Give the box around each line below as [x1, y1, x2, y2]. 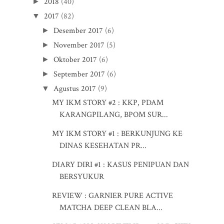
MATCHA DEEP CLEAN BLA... [59, 202, 162, 213]
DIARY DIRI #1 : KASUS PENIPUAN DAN [51, 159, 189, 170]
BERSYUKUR [59, 171, 104, 182]
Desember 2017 [53, 25, 103, 36]
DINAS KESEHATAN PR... [59, 140, 146, 151]
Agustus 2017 [53, 83, 96, 94]
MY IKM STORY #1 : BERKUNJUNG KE [51, 128, 182, 139]
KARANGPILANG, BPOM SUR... [59, 109, 168, 120]
